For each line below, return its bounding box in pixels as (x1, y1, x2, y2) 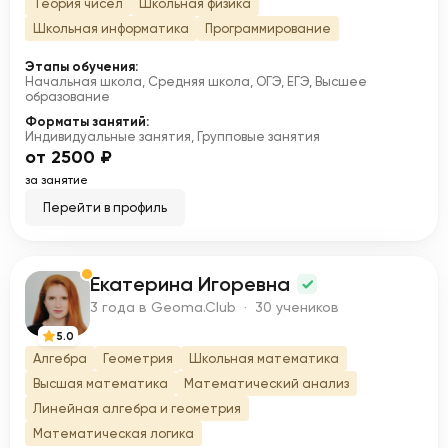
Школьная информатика (33, 21, 189, 36)
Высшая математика (33, 376, 168, 391)
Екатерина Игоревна (90, 272, 295, 296)
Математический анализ (184, 376, 349, 391)
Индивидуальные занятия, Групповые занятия (25, 129, 320, 144)
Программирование (205, 21, 331, 36)
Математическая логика (33, 426, 194, 441)
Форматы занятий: (25, 114, 149, 129)
